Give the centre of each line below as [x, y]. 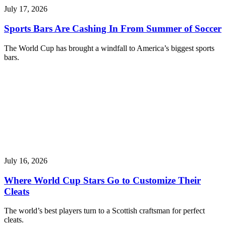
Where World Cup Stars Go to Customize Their [102, 180]
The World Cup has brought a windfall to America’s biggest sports [109, 48]
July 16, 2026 [26, 160]
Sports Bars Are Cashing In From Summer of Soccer [113, 29]
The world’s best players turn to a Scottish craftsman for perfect [104, 211]
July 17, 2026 [26, 9]
